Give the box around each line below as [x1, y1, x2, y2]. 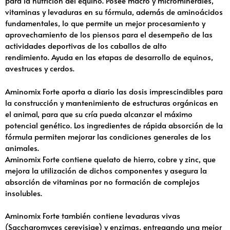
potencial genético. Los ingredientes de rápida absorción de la [5, 119, 223, 130]
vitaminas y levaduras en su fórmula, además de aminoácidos [5, 6, 223, 17]
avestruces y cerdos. [5, 63, 74, 73]
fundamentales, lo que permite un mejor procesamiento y [5, 17, 205, 28]
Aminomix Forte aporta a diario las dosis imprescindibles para [5, 85, 223, 97]
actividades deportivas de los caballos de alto [5, 40, 167, 51]
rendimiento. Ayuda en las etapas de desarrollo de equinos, [5, 51, 213, 62]
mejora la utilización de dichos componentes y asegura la [5, 164, 207, 176]
